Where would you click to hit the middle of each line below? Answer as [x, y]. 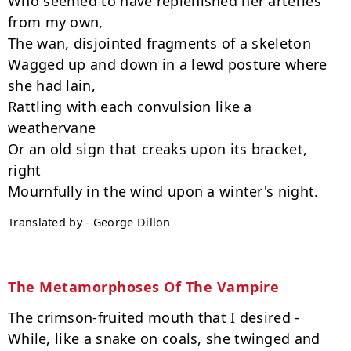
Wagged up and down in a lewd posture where [168, 64]
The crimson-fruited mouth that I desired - [154, 317]
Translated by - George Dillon [89, 222]
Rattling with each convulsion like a [130, 107]
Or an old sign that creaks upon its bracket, [158, 149]
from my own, [56, 22]
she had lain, [52, 85]
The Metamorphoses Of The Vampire [143, 287]
